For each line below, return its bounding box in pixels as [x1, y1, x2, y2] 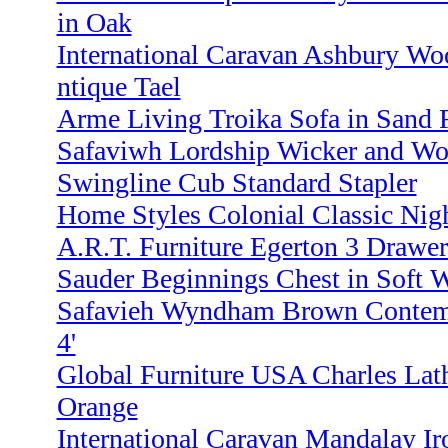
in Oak [56, 7, 132, 39]
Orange [56, 391, 138, 423]
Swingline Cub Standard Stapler [56, 167, 417, 199]
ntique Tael [56, 71, 181, 103]
